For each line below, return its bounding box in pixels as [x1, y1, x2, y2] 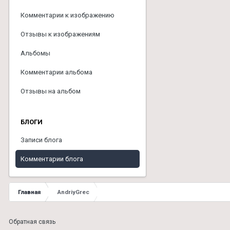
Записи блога [21, 136, 62, 144]
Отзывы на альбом [21, 87, 81, 95]
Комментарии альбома [21, 68, 92, 76]
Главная [18, 188, 41, 196]
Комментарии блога [21, 155, 83, 163]
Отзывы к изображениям [21, 30, 100, 38]
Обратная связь [9, 218, 55, 226]
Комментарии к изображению [21, 11, 114, 19]
